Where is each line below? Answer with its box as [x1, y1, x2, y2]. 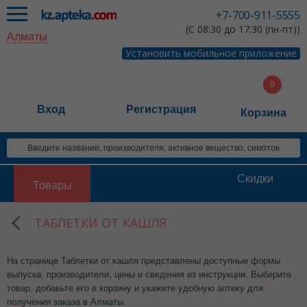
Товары [32, 180, 72, 191]
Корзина [241, 107, 286, 119]
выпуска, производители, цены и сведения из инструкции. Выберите [7, 269, 291, 280]
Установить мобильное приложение [125, 47, 297, 60]
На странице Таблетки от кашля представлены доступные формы [7, 255, 280, 266]
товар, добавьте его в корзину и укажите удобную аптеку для [7, 282, 263, 293]
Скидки [236, 173, 273, 184]
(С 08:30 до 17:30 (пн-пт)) [186, 23, 300, 36]
